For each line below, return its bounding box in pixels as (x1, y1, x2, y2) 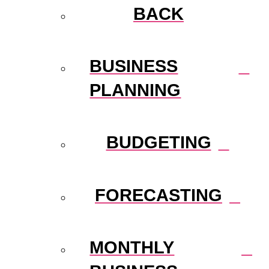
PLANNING (89, 80, 181, 100)
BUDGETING (106, 132, 211, 153)
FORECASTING (95, 184, 222, 205)
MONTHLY (89, 237, 175, 257)
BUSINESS (89, 56, 178, 76)
